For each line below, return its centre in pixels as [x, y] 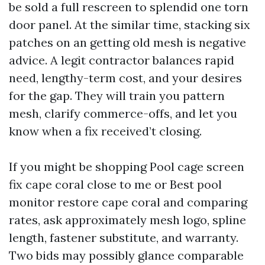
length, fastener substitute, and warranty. [124, 237]
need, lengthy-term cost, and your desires [125, 78]
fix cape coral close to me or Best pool [115, 184]
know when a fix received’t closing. [105, 131]
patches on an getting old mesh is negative [127, 42]
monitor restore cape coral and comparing [128, 202]
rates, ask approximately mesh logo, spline [127, 220]
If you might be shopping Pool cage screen [127, 167]
